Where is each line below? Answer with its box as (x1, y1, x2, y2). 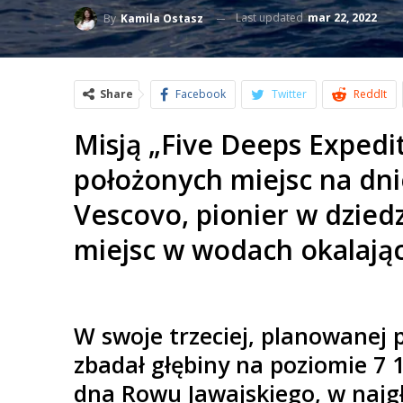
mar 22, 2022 (308, 10, 377, 26)
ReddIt (354, 86, 387, 102)
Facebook (175, 86, 226, 102)
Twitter (272, 86, 307, 102)
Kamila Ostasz (121, 11, 203, 26)
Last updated (236, 10, 306, 26)
